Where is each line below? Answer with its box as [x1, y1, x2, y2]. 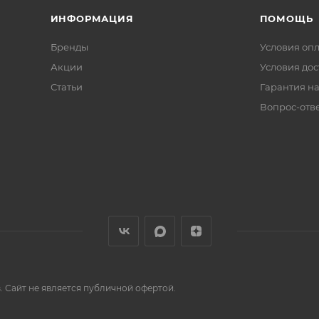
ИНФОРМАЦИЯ [50, 13, 134, 24]
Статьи [50, 81, 83, 93]
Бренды [50, 41, 88, 53]
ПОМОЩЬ [259, 13, 313, 24]
